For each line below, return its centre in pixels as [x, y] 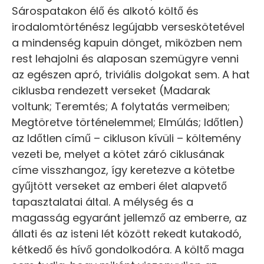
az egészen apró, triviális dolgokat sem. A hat [131, 75]
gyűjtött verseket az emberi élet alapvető [119, 186]
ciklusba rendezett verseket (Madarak [111, 91]
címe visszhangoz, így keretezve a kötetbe [123, 170]
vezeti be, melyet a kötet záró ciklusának [118, 154]
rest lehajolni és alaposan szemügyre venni [125, 59]
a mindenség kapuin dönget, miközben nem [127, 43]
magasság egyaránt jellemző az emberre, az [129, 218]
